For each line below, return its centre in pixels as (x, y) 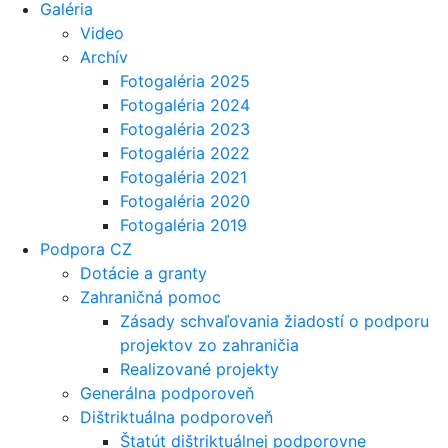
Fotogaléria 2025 (185, 80)
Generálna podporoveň (167, 392)
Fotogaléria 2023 (185, 128)
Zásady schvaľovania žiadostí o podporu (274, 320)
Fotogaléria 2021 (183, 176)
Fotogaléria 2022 (185, 152)
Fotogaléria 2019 (183, 224)
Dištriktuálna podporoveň (176, 416)
